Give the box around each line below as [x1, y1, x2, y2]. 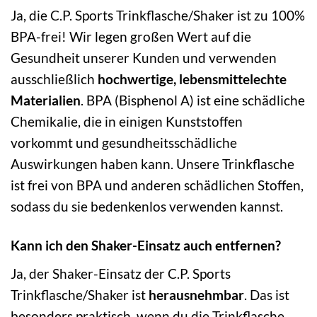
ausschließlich [11, 71, 98, 88]
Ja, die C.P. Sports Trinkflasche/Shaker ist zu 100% [11, 7, 305, 24]
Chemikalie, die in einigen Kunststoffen [11, 113, 243, 130]
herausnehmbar [149, 286, 244, 303]
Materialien [11, 92, 81, 109]
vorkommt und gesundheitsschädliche [11, 134, 237, 151]
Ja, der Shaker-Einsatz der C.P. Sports [11, 265, 231, 282]
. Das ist [244, 286, 289, 303]
